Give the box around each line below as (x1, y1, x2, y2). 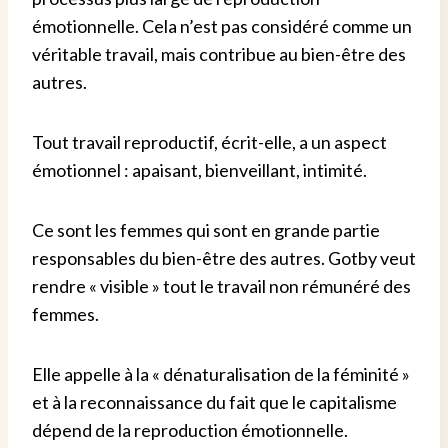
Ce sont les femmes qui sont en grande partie (32, 219, 380, 242)
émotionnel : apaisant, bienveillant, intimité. (32, 159, 367, 182)
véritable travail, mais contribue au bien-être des (32, 43, 406, 66)
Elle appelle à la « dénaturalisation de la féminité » (32, 363, 410, 386)
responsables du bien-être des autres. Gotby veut (32, 247, 416, 270)
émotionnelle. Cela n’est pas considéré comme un (32, 15, 412, 38)
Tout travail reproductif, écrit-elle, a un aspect (32, 131, 387, 154)
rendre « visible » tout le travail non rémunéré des (32, 275, 411, 298)
